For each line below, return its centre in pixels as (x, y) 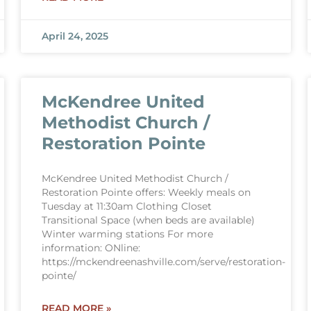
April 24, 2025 (75, 36)
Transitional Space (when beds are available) (148, 220)
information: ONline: (91, 248)
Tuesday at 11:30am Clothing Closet (126, 206)
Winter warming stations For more (127, 234)
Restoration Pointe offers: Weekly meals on (146, 192)
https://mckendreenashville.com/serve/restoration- (163, 262)
